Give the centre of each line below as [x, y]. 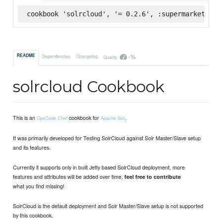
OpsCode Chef [52, 118]
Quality [111, 57]
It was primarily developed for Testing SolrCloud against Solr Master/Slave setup [107, 138]
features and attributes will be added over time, [69, 176]
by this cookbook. [33, 215]
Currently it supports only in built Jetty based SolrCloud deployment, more [99, 167]
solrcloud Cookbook [89, 87]
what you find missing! [39, 186]
